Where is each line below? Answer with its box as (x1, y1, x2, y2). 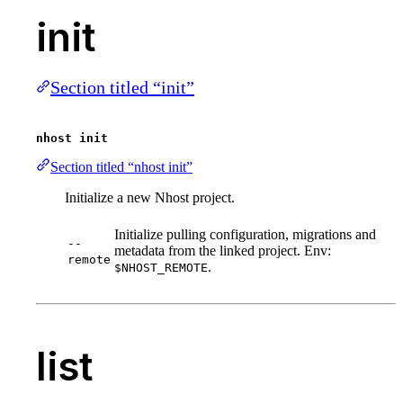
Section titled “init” (50, 77, 194, 98)
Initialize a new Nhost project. (65, 190, 235, 206)
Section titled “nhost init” (50, 159, 193, 175)
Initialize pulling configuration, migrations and (114, 227, 376, 243)
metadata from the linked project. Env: (114, 243, 331, 259)
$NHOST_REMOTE (114, 261, 208, 275)
